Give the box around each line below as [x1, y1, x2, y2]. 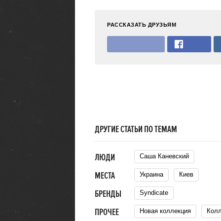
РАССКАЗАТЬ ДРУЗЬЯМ [107, 22, 176, 28]
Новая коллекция [144, 207, 191, 215]
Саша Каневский [144, 152, 189, 160]
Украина [143, 171, 163, 178]
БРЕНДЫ [95, 188, 121, 200]
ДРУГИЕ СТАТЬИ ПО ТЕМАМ [95, 123, 177, 135]
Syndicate [144, 189, 168, 196]
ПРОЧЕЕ [95, 206, 119, 218]
